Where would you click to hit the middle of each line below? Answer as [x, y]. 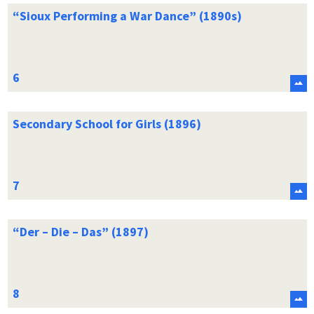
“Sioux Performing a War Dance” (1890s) [127, 15]
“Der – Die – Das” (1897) [80, 231]
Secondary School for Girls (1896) [107, 123]
